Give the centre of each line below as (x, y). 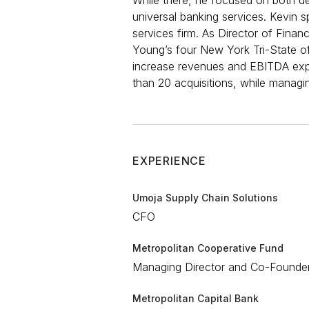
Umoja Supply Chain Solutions (205, 198)
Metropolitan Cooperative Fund (208, 248)
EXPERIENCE (169, 161)
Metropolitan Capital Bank (196, 298)
